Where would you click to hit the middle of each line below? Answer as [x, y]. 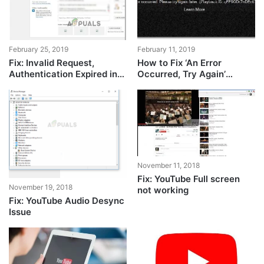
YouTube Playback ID [182, 85]
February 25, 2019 [39, 49]
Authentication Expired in [63, 74]
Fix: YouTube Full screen [188, 179]
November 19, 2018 [41, 187]
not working [163, 190]
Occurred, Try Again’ [181, 74]
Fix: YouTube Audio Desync [67, 201]
